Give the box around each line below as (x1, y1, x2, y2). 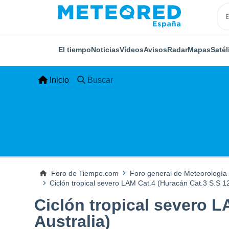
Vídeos (120, 45, 144, 54)
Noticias (91, 45, 120, 54)
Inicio (50, 76, 70, 84)
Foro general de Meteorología (129, 169, 227, 177)
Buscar (87, 76, 113, 84)
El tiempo (58, 45, 91, 54)
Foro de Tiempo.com (51, 169, 119, 177)
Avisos (144, 45, 167, 54)
